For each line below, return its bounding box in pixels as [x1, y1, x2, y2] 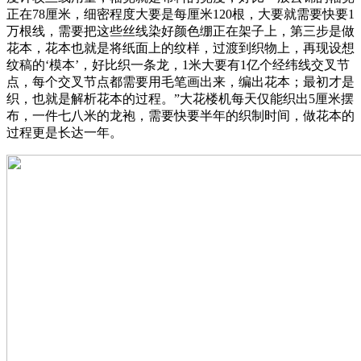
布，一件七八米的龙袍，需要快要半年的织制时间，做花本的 [6, 109, 355, 123]
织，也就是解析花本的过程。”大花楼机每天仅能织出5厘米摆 [6, 92, 354, 106]
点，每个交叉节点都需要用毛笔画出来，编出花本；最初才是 [6, 75, 355, 89]
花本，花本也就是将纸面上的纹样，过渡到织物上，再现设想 [6, 41, 355, 56]
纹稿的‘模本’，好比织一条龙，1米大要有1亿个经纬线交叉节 [6, 58, 350, 73]
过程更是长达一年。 [6, 126, 122, 140]
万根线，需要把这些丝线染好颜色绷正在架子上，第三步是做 [6, 24, 355, 39]
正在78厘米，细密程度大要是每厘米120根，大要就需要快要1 [6, 7, 355, 22]
